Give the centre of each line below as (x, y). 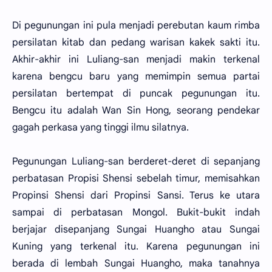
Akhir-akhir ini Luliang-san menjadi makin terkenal (136, 59)
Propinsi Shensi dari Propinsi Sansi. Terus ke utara (136, 195)
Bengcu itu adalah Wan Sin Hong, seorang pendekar (136, 110)
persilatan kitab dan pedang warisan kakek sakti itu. (136, 42)
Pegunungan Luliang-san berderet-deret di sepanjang (136, 161)
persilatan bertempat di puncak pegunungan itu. (136, 93)
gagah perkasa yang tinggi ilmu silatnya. (100, 127)
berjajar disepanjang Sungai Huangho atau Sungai (136, 229)
